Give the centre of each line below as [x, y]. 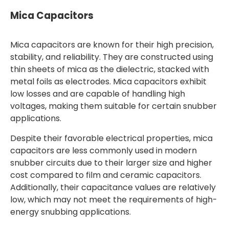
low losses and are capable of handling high [98, 94]
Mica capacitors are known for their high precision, [112, 45]
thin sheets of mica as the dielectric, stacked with [110, 69]
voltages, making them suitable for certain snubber [113, 106]
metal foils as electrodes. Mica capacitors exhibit [108, 82]
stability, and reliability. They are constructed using [112, 57]
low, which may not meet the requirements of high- [114, 200]
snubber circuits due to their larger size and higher [111, 163]
